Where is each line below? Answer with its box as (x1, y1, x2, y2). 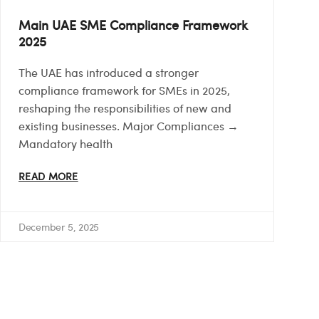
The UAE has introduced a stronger (19, 63, 199, 80)
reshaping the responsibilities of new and (19, 99, 231, 116)
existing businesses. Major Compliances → (19, 117, 239, 134)
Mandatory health (19, 135, 113, 152)
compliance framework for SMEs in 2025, (19, 81, 230, 98)
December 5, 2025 (19, 219, 100, 234)
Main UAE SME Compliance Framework (19, 15, 248, 33)
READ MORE (19, 168, 78, 183)
